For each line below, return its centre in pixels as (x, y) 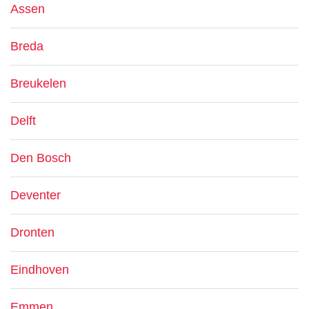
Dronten (32, 232)
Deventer (36, 195)
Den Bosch (41, 158)
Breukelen (38, 83)
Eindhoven (40, 270)
